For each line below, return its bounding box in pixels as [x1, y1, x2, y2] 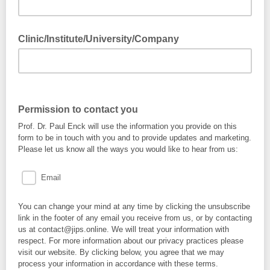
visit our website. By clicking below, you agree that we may [18, 248, 224, 257]
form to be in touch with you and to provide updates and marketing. [18, 133, 251, 142]
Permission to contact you [18, 104, 138, 115]
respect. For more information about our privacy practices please [18, 236, 243, 245]
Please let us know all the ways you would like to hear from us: [18, 145, 238, 154]
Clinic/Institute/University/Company [18, 34, 179, 44]
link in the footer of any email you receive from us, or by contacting [18, 213, 252, 222]
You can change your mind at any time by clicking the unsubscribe [18, 202, 250, 211]
